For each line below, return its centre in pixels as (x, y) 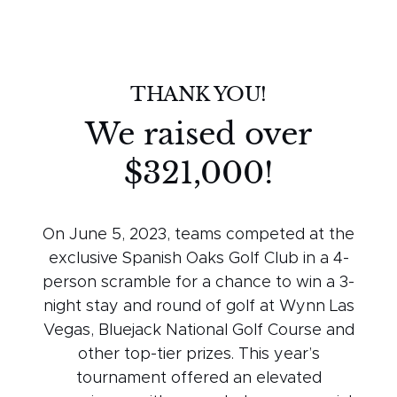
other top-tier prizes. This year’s (198, 355)
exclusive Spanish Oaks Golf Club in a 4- (198, 259)
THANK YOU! (198, 95)
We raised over (198, 134)
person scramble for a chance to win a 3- (198, 283)
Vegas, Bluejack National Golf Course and (198, 331)
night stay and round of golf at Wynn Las (198, 307)
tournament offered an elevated (198, 379)
